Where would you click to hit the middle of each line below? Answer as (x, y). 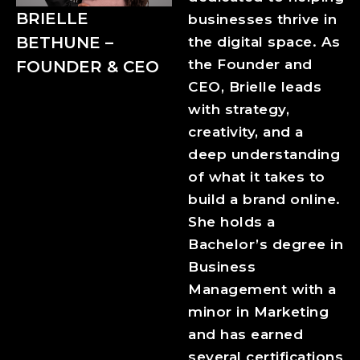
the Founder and (250, 65)
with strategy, (239, 110)
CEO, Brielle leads (255, 87)
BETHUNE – (65, 43)
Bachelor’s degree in (266, 245)
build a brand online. (264, 200)
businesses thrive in (262, 20)
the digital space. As (264, 42)
